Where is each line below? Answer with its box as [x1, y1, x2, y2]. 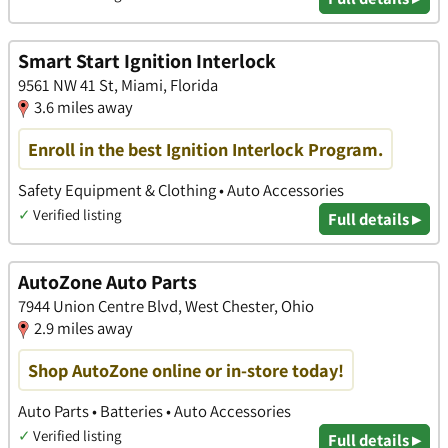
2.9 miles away [34, 317, 133, 340]
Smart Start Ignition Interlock [18, 48, 276, 75]
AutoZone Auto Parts [18, 269, 197, 296]
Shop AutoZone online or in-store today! [28, 357, 344, 382]
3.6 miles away [34, 96, 133, 119]
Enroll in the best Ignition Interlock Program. [28, 136, 383, 161]
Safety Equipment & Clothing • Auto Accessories [18, 178, 344, 201]
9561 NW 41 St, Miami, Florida [18, 74, 218, 97]
